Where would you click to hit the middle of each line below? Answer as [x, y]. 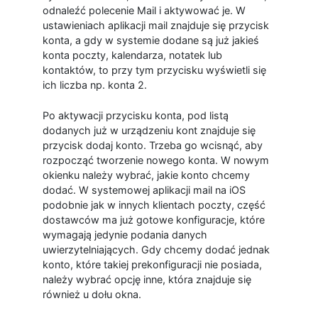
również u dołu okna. [92, 294]
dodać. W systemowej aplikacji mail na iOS [144, 190]
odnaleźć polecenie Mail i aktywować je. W [144, 11]
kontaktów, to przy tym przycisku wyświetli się [154, 70]
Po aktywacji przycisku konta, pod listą [135, 115]
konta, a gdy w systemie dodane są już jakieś [150, 40]
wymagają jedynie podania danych [125, 234]
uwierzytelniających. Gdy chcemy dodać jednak [156, 249]
